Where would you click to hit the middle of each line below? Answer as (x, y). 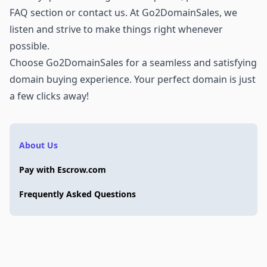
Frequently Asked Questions (77, 194)
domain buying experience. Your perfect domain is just (133, 79)
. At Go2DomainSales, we (181, 12)
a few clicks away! (49, 96)
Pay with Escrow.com (63, 169)
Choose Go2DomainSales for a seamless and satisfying (133, 62)
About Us (38, 145)
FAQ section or (44, 12)
